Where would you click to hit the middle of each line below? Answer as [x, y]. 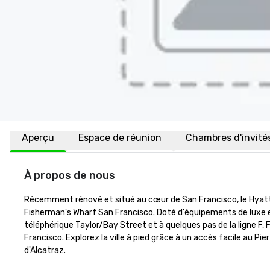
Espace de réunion [120, 138]
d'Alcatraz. [45, 250]
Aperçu [38, 138]
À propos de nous [70, 175]
